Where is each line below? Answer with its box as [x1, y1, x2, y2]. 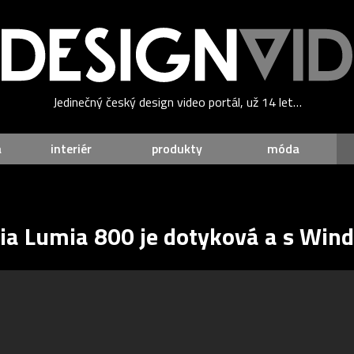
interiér [50, 139, 92, 159]
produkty [151, 139, 202, 159]
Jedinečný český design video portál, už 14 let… [52, 92, 302, 112]
